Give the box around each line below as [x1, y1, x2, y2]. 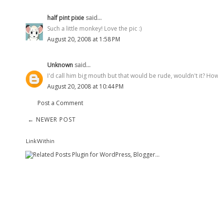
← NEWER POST [28, 115, 76, 124]
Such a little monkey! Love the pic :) [47, 24, 142, 33]
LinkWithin [25, 136, 54, 145]
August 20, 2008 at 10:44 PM [47, 82, 124, 91]
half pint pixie [47, 13, 84, 22]
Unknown [47, 60, 73, 69]
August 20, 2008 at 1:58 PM [47, 35, 120, 43]
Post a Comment [37, 98, 83, 107]
